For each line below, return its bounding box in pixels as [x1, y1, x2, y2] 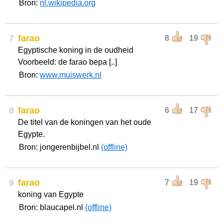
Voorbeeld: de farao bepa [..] [18, 58, 117, 66]
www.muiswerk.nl [40, 71, 102, 79]
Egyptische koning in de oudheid [18, 46, 133, 54]
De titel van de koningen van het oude [18, 118, 151, 126]
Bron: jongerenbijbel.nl [19, 143, 101, 151]
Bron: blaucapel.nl [19, 203, 85, 212]
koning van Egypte [18, 190, 84, 199]
